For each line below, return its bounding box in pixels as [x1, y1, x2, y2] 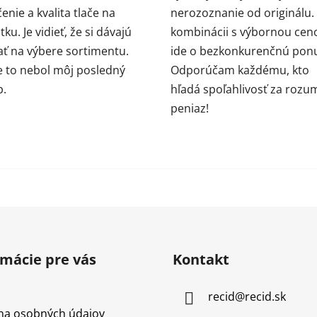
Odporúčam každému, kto [170, 62, 309, 78]
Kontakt [173, 249, 229, 269]
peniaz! [170, 100, 209, 116]
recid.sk [245, 289, 286, 305]
